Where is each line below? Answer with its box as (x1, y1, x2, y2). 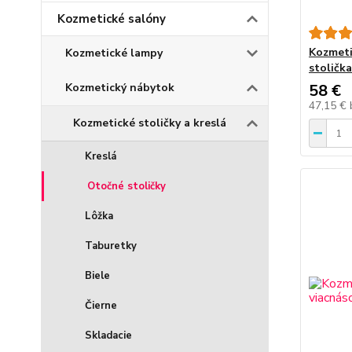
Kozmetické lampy (65, 46, 163, 60)
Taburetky (85, 239, 137, 253)
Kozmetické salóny (57, 11, 166, 27)
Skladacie (85, 328, 132, 343)
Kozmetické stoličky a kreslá (73, 115, 226, 130)
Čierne (85, 299, 117, 313)
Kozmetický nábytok (65, 80, 174, 95)
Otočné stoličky (87, 179, 166, 193)
